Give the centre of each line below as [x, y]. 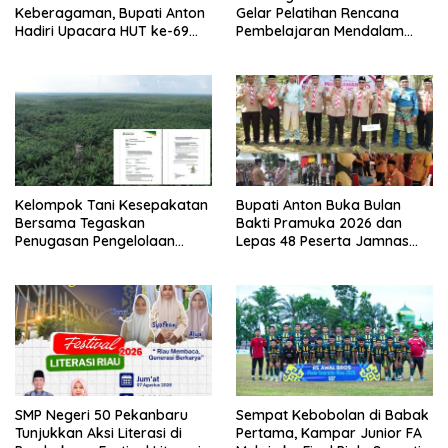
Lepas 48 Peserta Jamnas [322, 240]
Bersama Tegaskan [80, 222]
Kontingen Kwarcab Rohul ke [332, 258]
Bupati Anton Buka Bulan [318, 204]
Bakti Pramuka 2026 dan [319, 222]
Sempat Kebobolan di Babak [332, 414]
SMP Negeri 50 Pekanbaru [101, 414]
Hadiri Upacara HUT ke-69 [102, 31]
